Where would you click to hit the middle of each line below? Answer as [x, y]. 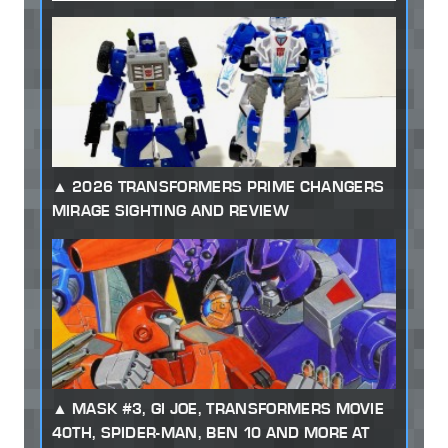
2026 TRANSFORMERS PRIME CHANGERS [228, 187]
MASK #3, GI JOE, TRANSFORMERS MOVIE [228, 409]
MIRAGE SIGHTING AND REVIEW [170, 211]
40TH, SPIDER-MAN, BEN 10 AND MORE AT [210, 433]
